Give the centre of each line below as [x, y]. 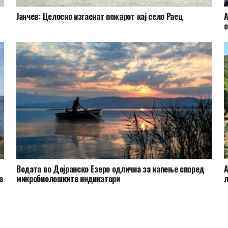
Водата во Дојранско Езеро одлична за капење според [110, 169]
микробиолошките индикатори [68, 179]
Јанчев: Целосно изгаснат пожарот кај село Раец [100, 17]
